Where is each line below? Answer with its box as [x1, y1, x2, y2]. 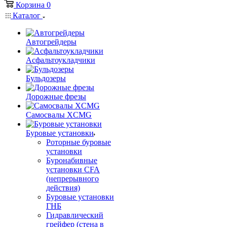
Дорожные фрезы [26, 92, 86, 101]
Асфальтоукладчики [26, 56, 95, 64]
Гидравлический [46, 211, 103, 219]
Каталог [11, 11, 43, 20]
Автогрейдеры [26, 37, 77, 46]
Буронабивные [46, 156, 97, 165]
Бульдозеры [26, 74, 66, 83]
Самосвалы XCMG [26, 110, 92, 119]
